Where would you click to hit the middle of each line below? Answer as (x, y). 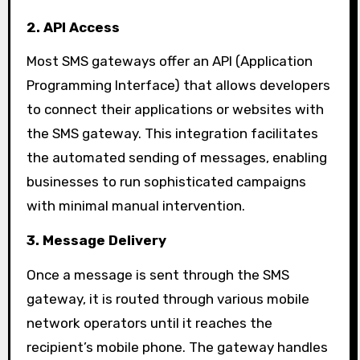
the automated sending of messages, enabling (176, 158)
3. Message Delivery (96, 241)
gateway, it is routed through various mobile (168, 299)
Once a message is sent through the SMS (157, 274)
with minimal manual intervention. (135, 206)
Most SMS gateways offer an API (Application (169, 61)
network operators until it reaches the (149, 323)
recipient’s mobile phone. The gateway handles (177, 347)
